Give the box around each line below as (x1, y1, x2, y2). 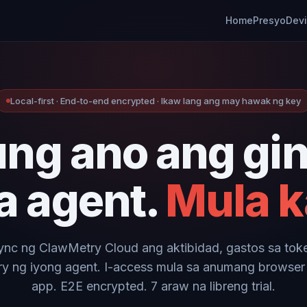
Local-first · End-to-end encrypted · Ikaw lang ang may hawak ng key (10, 95, 301, 106)
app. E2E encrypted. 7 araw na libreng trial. (32, 279, 275, 293)
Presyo (253, 14, 286, 26)
